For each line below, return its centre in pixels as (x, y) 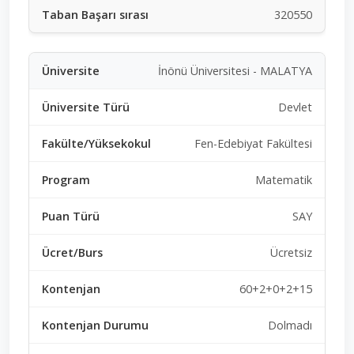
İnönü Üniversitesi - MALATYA (235, 70)
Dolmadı (290, 325)
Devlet (295, 107)
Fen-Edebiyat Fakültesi (253, 143)
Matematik (284, 179)
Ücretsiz (291, 252)
